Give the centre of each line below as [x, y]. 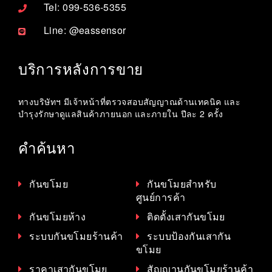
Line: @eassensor [85, 30]
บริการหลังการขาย [81, 69]
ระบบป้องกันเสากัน [189, 236]
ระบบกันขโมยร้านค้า [76, 236]
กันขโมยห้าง [58, 216]
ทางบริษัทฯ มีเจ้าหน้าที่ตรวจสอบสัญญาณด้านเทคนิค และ [130, 101]
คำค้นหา [47, 148]
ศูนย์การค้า [161, 197]
